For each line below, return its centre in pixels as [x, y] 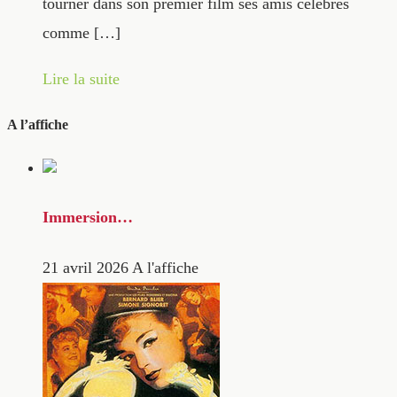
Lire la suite [81, 78]
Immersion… [88, 217]
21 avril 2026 [86, 268]
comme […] [82, 33]
